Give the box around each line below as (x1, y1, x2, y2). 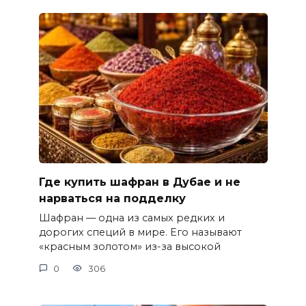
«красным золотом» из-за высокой (38, 240, 221, 253)
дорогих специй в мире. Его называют (38, 226, 242, 239)
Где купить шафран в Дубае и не (38, 175, 240, 189)
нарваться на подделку (38, 191, 186, 205)
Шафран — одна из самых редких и (38, 212, 225, 225)
